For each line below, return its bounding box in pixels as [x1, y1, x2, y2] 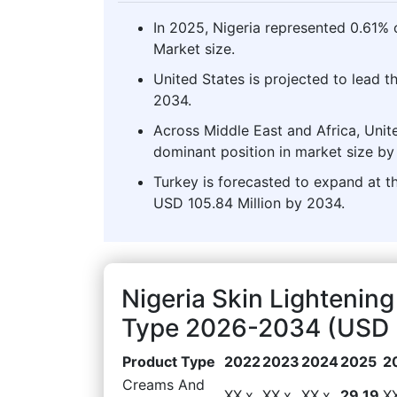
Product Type [122, 352, 215, 370]
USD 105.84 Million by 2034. [153, 193, 345, 212]
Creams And [122, 375, 205, 393]
